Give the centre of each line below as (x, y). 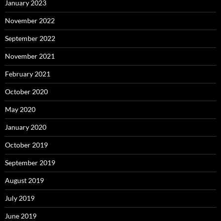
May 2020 (20, 109)
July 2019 (20, 198)
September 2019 (30, 163)
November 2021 (30, 56)
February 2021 (28, 74)
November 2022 (30, 20)
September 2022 (30, 38)
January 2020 (26, 127)
